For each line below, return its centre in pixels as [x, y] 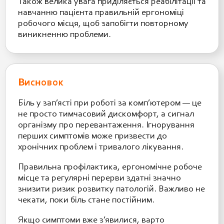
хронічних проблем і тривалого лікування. [101, 147]
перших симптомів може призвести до [92, 136]
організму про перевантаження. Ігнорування [106, 125]
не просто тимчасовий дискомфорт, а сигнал [106, 114]
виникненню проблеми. [64, 35]
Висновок [41, 82]
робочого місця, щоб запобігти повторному [103, 24]
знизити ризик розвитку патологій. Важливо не [111, 189]
